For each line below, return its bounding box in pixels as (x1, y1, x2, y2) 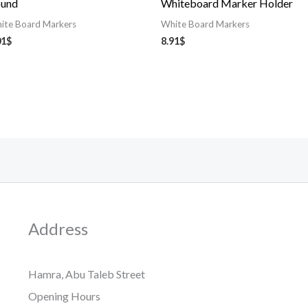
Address (27, 219, 88, 239)
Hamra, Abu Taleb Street (27, 267, 145, 281)
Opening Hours (27, 289, 100, 303)
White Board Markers (161, 18, 250, 30)
